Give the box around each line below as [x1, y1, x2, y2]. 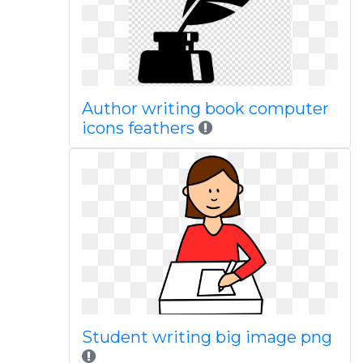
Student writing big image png [81, 327, 332, 347]
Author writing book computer [81, 99, 329, 118]
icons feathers [81, 118, 199, 138]
